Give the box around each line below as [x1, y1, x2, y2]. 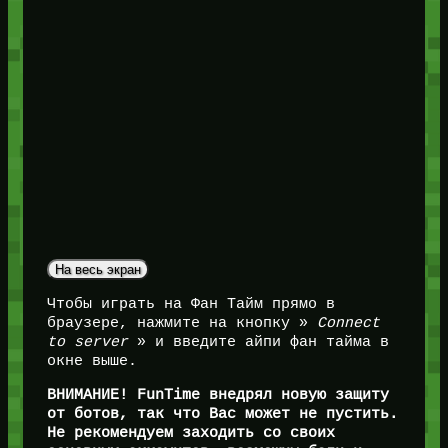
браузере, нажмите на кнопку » [46, 315, 317, 332]
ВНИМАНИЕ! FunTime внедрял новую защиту [46, 386, 389, 403]
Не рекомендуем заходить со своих [46, 424, 335, 441]
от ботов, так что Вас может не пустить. [46, 405, 398, 422]
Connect [316, 315, 380, 332]
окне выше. [46, 353, 137, 370]
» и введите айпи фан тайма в [127, 334, 389, 351]
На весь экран [54, 262, 141, 278]
